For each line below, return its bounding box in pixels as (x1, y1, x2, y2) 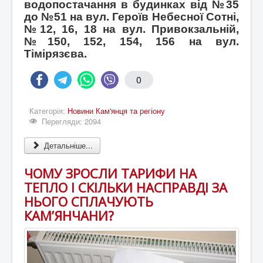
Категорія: (29, 105, 68, 117)
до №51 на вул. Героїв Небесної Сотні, (24, 11, 239, 23)
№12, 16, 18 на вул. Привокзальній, (24, 23, 239, 36)
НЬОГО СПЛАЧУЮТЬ (24, 193, 153, 211)
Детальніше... (42, 140, 93, 151)
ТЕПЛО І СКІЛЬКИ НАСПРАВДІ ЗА (24, 178, 227, 197)
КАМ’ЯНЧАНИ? (24, 207, 114, 225)
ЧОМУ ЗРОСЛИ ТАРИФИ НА (24, 164, 197, 183)
